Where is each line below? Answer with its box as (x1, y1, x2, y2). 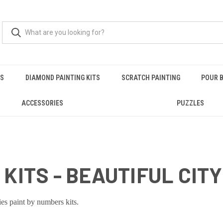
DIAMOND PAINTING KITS (25, 74, 100, 82)
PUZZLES (176, 99, 204, 107)
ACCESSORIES (21, 99, 64, 107)
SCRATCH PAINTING (121, 74, 180, 82)
